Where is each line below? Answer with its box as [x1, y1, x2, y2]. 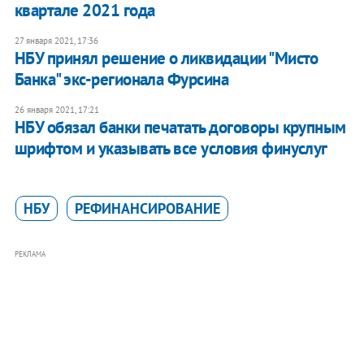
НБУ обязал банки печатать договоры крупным [14, 116, 346, 139]
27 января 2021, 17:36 [14, 35, 98, 47]
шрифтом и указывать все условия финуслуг [14, 137, 327, 160]
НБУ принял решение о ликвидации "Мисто [14, 47, 318, 70]
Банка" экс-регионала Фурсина [14, 68, 229, 91]
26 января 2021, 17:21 [14, 104, 99, 116]
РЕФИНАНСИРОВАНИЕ [74, 199, 220, 219]
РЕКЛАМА [14, 249, 45, 259]
